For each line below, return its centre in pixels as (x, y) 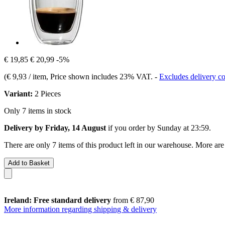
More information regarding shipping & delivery (80, 209)
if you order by (132, 128)
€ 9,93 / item (26, 76)
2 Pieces (47, 93)
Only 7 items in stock (38, 110)
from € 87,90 (133, 200)
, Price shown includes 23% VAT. (100, 76)
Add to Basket (29, 163)
